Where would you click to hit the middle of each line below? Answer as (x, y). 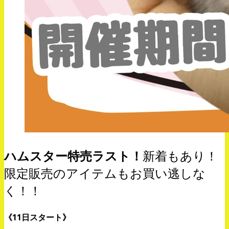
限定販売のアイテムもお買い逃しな (105, 173)
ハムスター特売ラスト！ (73, 155)
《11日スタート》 (37, 217)
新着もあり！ (180, 155)
